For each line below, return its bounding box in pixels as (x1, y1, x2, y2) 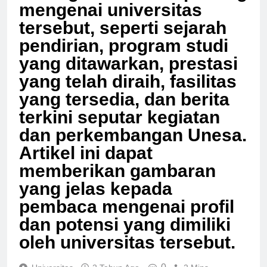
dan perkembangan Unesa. (19, 135, 247, 156)
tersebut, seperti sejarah (19, 28, 226, 48)
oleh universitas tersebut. (19, 243, 235, 263)
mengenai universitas (19, 10, 202, 30)
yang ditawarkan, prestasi (19, 64, 238, 84)
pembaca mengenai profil (19, 207, 234, 227)
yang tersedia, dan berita (19, 100, 229, 120)
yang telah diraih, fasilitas (19, 82, 237, 102)
